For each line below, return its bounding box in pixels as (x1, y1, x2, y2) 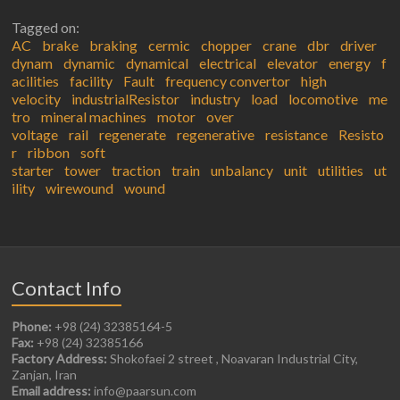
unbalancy (211, 162, 274, 179)
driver (340, 37, 378, 54)
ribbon (28, 144, 71, 162)
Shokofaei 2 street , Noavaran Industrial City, (107, 351, 359, 367)
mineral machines (41, 108, 147, 126)
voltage (12, 126, 59, 144)
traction (112, 162, 162, 179)
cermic (148, 37, 191, 54)
